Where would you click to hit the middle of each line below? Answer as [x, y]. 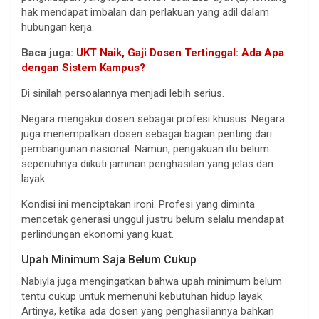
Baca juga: [49, 52]
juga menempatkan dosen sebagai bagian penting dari [147, 134]
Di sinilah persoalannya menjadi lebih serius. [123, 93]
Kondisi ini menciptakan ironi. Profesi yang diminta [138, 204]
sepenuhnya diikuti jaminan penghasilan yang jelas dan [147, 163]
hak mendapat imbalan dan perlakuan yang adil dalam [145, 12]
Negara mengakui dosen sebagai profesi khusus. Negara [153, 119]
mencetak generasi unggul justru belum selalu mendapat [153, 219]
